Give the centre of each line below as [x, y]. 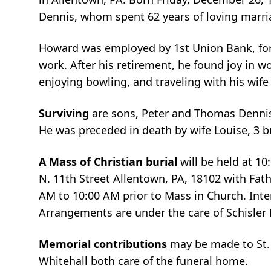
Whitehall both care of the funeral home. [143, 260]
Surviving [65, 113]
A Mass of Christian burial [109, 161]
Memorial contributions [104, 243]
